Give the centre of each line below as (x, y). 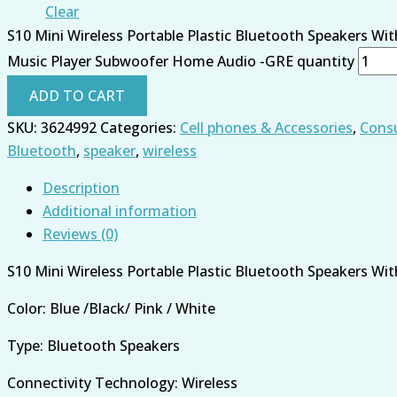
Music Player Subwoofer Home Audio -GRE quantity (181, 61)
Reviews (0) (80, 234)
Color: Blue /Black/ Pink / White (111, 308)
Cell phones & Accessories (266, 127)
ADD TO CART (77, 95)
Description (81, 187)
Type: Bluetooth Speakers (93, 345)
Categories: (140, 127)
